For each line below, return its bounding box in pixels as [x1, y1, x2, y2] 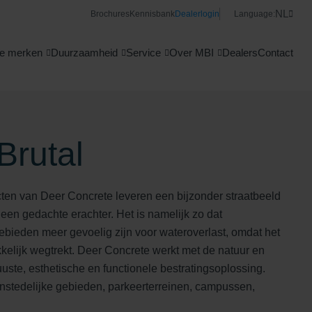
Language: [234, 9, 275, 19]
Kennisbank [130, 9, 175, 19]
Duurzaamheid [51, 47, 118, 58]
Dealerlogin [175, 9, 219, 19]
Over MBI [169, 47, 214, 58]
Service [126, 47, 161, 58]
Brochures [91, 9, 130, 19]
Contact [258, 47, 293, 58]
